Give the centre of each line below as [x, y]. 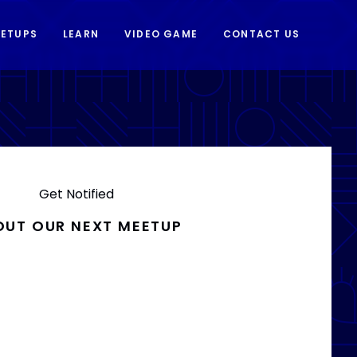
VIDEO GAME [161, 35]
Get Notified [76, 194]
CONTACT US [261, 35]
